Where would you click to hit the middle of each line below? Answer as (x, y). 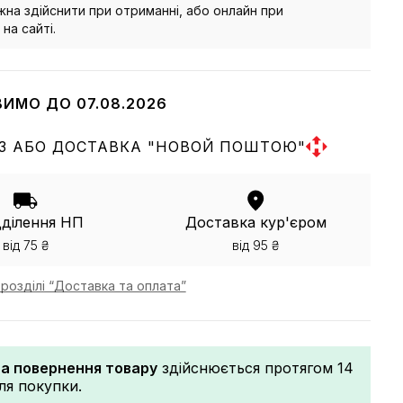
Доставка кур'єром (255, 222)
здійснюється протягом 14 (255, 367)
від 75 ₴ (25, 245)
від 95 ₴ (256, 245)
